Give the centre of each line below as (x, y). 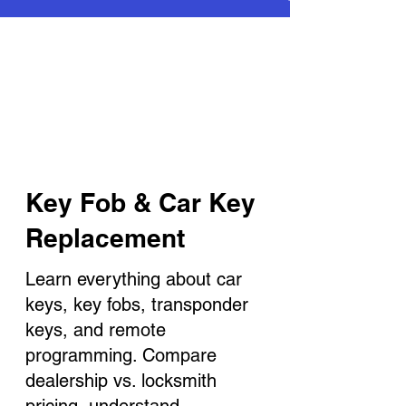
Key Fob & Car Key (140, 203)
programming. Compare (121, 355)
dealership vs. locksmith (121, 381)
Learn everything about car (134, 279)
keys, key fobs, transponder (137, 304)
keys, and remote (96, 330)
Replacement (105, 238)
